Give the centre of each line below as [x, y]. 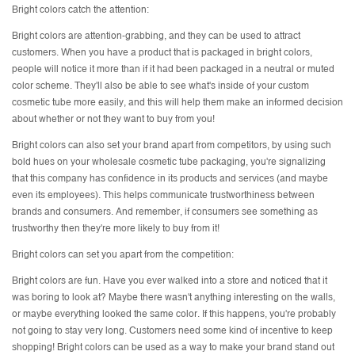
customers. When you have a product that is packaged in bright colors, [162, 53]
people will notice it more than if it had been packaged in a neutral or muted [173, 69]
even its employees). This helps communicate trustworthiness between [163, 195]
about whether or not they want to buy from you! [113, 119]
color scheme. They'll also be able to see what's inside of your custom [160, 86]
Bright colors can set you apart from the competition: [123, 255]
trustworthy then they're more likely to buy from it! [116, 229]
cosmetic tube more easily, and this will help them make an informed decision [177, 103]
